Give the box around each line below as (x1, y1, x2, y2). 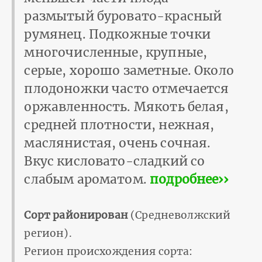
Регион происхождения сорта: (24, 245, 193, 258)
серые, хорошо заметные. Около (24, 63, 234, 79)
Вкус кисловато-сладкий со (24, 153, 205, 170)
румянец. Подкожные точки (24, 26, 211, 43)
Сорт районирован (24, 209, 128, 222)
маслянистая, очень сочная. (24, 135, 211, 151)
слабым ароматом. (24, 171, 150, 188)
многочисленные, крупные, (24, 44, 208, 61)
